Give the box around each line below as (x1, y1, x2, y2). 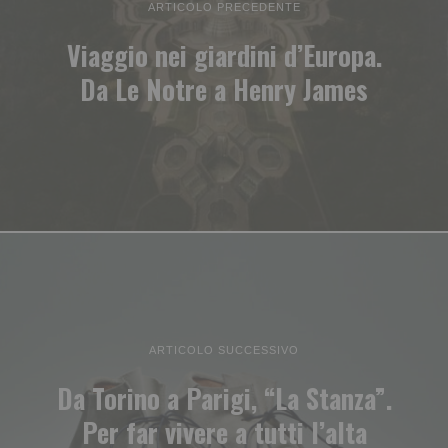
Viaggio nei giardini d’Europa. (66, 35, 382, 75)
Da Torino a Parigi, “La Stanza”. (56, 378, 392, 418)
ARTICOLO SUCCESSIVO (149, 343, 299, 356)
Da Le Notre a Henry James (80, 69, 368, 109)
